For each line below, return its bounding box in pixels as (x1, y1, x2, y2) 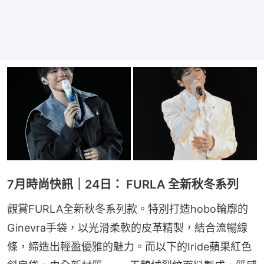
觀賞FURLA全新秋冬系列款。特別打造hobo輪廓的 (7, 202, 248, 215)
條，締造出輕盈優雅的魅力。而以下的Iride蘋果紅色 (7, 240, 252, 253)
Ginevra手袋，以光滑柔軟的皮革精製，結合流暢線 (7, 221, 247, 234)
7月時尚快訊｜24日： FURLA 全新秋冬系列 (7, 177, 239, 192)
